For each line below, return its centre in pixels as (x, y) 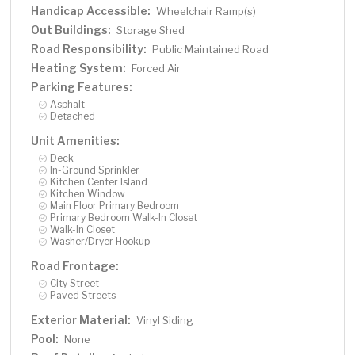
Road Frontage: (75, 266)
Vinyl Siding (165, 321)
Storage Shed (151, 31)
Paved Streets (83, 296)
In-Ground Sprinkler (95, 170)
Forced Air (157, 69)
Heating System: (79, 68)
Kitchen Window (88, 194)
